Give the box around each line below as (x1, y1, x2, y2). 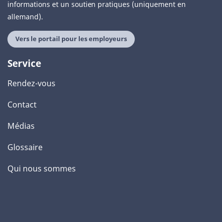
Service (7, 56, 41, 70)
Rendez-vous (7, 78, 55, 89)
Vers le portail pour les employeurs (15, 35, 127, 43)
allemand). (7, 12, 43, 21)
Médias (7, 120, 35, 131)
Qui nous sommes (7, 163, 76, 174)
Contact (7, 99, 37, 110)
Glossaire (7, 142, 43, 153)
